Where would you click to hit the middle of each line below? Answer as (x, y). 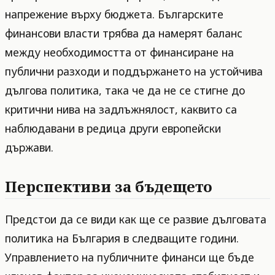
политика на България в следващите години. (122, 238)
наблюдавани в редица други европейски (113, 129)
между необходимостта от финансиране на (119, 52)
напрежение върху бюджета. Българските (114, 14)
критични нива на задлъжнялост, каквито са (121, 110)
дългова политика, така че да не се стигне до (125, 91)
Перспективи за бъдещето (109, 187)
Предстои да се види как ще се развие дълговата (136, 219)
